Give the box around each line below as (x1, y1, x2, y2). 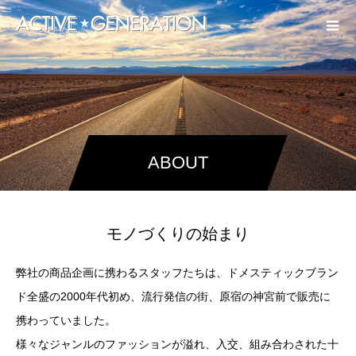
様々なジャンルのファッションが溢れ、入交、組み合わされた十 (16, 338, 339, 350)
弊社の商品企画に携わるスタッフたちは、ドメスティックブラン (16, 266, 339, 279)
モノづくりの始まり (106, 225, 250, 242)
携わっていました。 (16, 314, 116, 327)
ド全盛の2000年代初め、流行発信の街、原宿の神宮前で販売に (16, 290, 331, 303)
